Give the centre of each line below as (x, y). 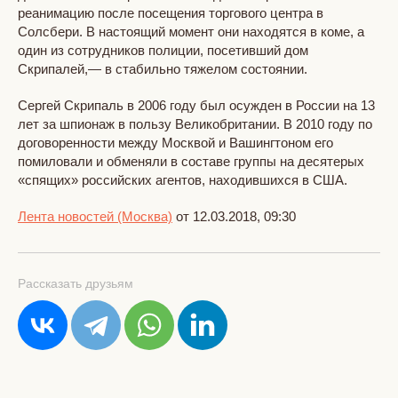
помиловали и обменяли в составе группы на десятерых (191, 161)
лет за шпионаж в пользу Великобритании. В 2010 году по (195, 123)
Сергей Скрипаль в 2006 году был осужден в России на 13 (196, 105)
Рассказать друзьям (76, 283)
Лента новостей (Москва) (95, 216)
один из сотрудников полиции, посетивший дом (163, 50)
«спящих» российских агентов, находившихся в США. (183, 179)
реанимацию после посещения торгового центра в (171, 12)
